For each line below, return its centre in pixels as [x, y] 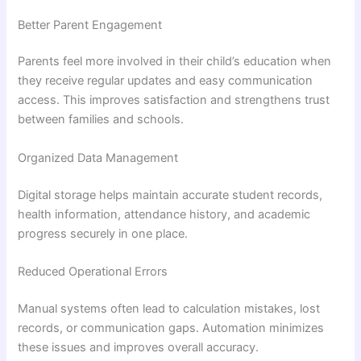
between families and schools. [101, 120]
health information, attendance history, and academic [164, 214]
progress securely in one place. [103, 233]
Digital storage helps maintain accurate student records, [170, 195]
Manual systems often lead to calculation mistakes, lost [169, 308]
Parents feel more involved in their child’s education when [175, 62]
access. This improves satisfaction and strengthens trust [174, 100]
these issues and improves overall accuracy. [139, 347]
